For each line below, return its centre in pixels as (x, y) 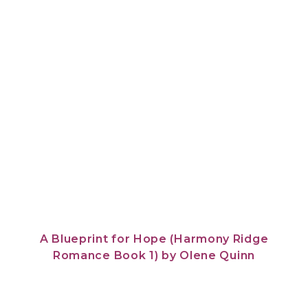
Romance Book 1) (106, 256)
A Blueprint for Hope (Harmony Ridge (154, 239)
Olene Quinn (217, 256)
